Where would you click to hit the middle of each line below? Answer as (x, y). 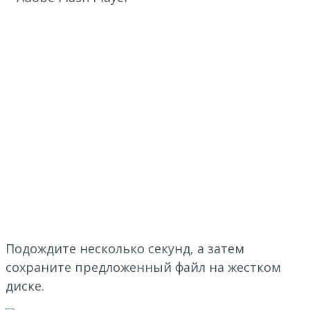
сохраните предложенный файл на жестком (143, 267)
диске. (25, 286)
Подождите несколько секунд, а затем (125, 249)
